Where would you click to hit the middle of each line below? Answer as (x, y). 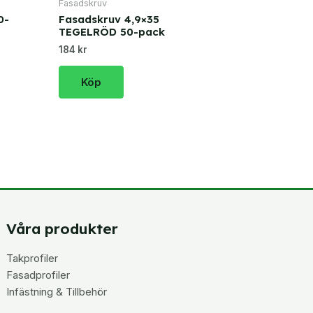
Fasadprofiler (38, 275)
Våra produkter (63, 229)
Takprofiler (32, 258)
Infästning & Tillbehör (57, 291)
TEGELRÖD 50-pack (112, 32)
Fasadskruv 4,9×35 (109, 20)
